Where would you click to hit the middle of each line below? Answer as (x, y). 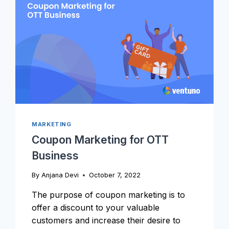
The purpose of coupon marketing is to (109, 194)
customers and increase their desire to (106, 220)
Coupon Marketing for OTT (100, 140)
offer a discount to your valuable (96, 207)
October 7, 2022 (114, 175)
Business (55, 155)
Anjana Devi (60, 175)
